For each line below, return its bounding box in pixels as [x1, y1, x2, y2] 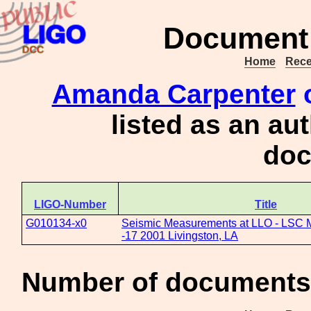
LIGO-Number [34, 199, 106, 210]
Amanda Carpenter [51, 79, 296, 109]
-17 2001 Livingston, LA [121, 230, 238, 242]
